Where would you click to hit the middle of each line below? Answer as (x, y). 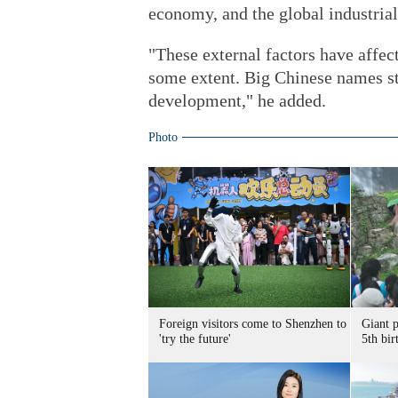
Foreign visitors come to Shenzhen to (253, 324)
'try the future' (195, 339)
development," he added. (237, 100)
